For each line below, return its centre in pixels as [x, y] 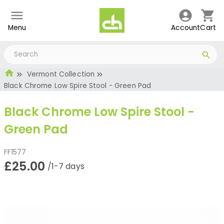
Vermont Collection [61, 74]
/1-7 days [66, 166]
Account [185, 28]
